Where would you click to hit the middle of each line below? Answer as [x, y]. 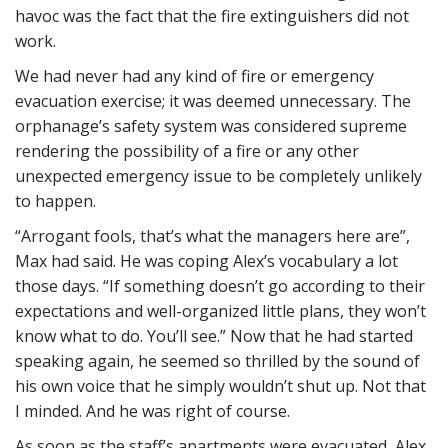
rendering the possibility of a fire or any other [187, 151]
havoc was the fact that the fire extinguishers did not [212, 16]
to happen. [55, 201]
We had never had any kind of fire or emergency [194, 76]
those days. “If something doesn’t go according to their [220, 286]
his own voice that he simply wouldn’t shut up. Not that [220, 386]
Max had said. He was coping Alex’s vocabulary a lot [206, 261]
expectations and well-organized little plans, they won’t [220, 311]
